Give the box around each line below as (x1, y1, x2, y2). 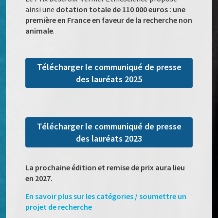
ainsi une (25, 4, 56, 15)
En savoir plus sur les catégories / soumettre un (25, 191, 187, 201)
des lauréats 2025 (76, 73, 142, 85)
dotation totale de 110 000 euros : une (56, 4, 186, 15)
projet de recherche (25, 202, 92, 212)
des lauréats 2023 (76, 133, 142, 145)
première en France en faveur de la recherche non (25, 15, 193, 25)
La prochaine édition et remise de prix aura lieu (25, 163, 185, 173)
